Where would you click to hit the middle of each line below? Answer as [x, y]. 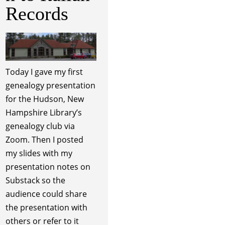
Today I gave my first [44, 72]
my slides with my [39, 153]
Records [37, 13]
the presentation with [46, 208]
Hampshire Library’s [43, 113]
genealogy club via [40, 126]
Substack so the [35, 181]
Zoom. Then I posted [44, 140]
